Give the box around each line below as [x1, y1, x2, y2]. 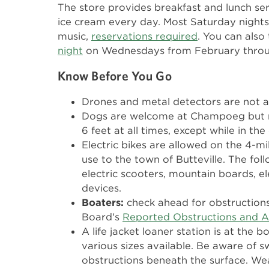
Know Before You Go [58, 68, 172, 83]
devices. [82, 182, 121, 194]
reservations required [91, 30, 198, 42]
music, [58, 30, 91, 42]
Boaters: [82, 196, 124, 208]
